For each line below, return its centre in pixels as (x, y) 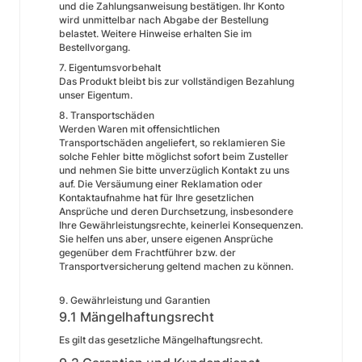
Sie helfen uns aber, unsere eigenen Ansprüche (166, 239)
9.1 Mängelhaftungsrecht (137, 317)
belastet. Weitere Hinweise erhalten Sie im (156, 34)
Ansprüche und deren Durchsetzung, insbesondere (176, 211)
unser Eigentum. (96, 95)
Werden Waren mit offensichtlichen (139, 129)
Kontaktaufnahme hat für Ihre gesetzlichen (156, 198)
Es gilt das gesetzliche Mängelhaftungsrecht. (161, 340)
